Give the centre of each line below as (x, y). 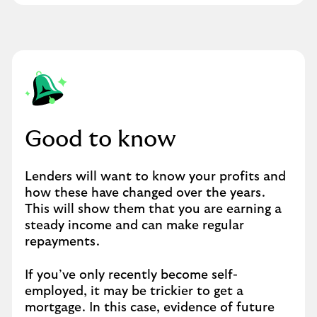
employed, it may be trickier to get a (134, 292)
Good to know (100, 139)
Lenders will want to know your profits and (155, 177)
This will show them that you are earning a (153, 209)
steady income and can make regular (134, 226)
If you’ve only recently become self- (131, 275)
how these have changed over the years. (145, 193)
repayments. (62, 242)
